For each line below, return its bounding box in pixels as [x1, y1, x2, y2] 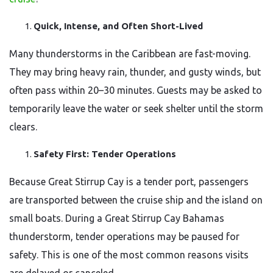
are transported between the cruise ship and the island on [9, 194, 263, 205]
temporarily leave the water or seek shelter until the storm [9, 103, 263, 114]
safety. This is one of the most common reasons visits [9, 249, 249, 260]
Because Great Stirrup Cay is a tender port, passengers [9, 176, 249, 187]
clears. [9, 121, 37, 132]
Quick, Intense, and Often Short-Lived [34, 21, 203, 31]
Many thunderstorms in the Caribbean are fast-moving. [9, 48, 250, 59]
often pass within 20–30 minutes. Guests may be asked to [9, 85, 262, 96]
